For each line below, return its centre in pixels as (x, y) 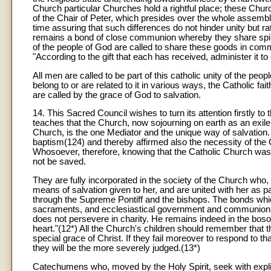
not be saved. (59, 162)
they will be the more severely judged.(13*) (116, 248)
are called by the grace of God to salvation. (117, 95)
